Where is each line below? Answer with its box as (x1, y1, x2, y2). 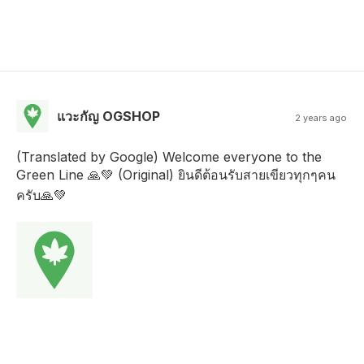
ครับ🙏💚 (16, 186, 67, 203)
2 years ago (295, 111, 348, 123)
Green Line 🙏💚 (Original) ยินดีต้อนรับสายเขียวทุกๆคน (16, 166, 336, 183)
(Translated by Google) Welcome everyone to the (16, 148, 322, 165)
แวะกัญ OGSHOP (57, 107, 160, 124)
